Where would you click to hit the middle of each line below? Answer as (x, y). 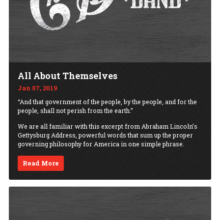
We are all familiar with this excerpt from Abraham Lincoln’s (108, 126)
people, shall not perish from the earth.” (75, 110)
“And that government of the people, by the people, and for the (107, 101)
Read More (41, 163)
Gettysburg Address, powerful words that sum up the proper (105, 135)
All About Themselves (68, 76)
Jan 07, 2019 (38, 88)
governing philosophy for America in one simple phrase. (101, 144)
